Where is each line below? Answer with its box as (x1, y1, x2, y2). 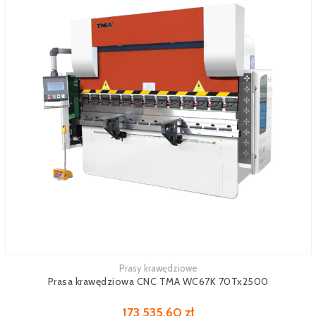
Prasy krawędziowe (119, 262, 197, 274)
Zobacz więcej (5, 265, 64, 276)
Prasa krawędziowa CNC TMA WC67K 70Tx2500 (47, 275, 269, 288)
